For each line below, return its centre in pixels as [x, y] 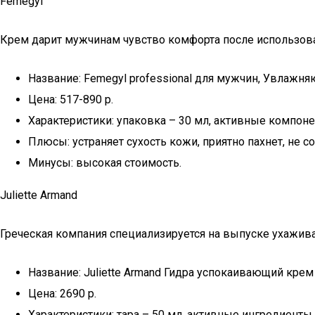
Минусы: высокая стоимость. [105, 163]
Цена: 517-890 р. [71, 99]
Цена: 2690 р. [62, 294]
